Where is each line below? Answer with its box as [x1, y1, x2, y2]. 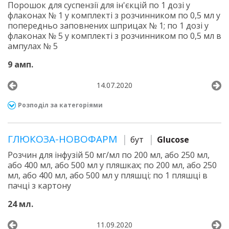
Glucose [157, 134, 189, 145]
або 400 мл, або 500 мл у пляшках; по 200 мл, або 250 [8, 159, 217, 171]
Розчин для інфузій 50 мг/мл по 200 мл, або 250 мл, [8, 149, 210, 161]
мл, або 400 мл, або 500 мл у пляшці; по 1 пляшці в [8, 170, 208, 181]
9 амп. [8, 59, 33, 70]
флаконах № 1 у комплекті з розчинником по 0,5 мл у [8, 10, 220, 21]
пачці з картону [8, 180, 71, 191]
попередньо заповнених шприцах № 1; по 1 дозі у [8, 20, 209, 31]
